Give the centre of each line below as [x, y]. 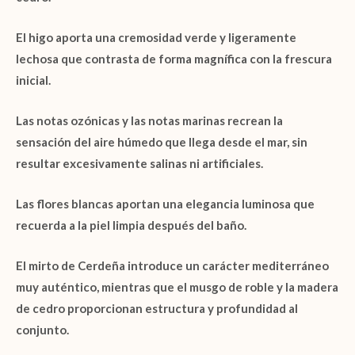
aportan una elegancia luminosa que [214, 204]
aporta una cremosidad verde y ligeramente [175, 38]
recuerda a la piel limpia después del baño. [131, 225]
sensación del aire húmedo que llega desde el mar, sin [162, 142]
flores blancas [75, 204]
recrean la [254, 121]
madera [318, 287]
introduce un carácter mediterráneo [227, 266]
